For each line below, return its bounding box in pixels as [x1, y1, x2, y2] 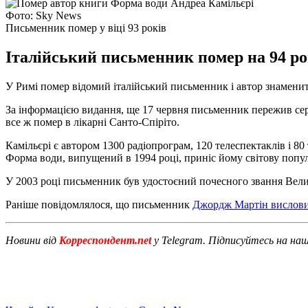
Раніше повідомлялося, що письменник [5, 198, 192, 210]
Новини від [5, 234, 59, 246]
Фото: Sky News [5, 9, 81, 21]
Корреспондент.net [59, 234, 151, 246]
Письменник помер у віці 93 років [5, 21, 166, 34]
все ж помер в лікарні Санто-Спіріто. [5, 115, 179, 128]
